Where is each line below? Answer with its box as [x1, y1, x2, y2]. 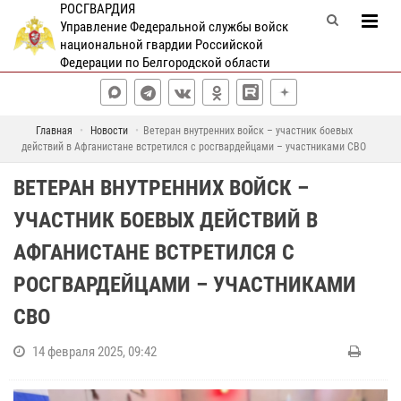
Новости [90, 124, 128, 137]
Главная [35, 124, 73, 137]
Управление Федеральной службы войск [59, 19, 288, 35]
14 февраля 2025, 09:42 [32, 344, 157, 360]
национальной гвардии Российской [59, 37, 263, 53]
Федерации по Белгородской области [59, 55, 270, 71]
